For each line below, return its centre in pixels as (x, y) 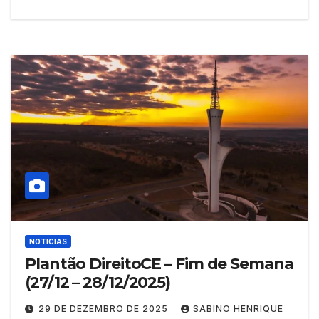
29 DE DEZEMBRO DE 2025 (105, 308)
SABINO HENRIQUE (238, 308)
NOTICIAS (48, 241)
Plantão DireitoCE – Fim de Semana (159, 263)
